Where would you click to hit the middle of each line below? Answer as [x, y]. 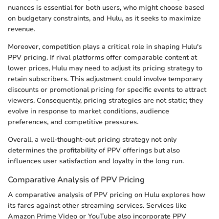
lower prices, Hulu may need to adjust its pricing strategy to [105, 68]
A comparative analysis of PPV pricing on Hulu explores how [107, 195]
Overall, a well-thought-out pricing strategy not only [92, 140]
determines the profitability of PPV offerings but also [94, 150]
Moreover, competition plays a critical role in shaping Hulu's [105, 47]
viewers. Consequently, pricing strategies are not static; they [105, 100]
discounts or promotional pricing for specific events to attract [107, 90]
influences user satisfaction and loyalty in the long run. [96, 161]
